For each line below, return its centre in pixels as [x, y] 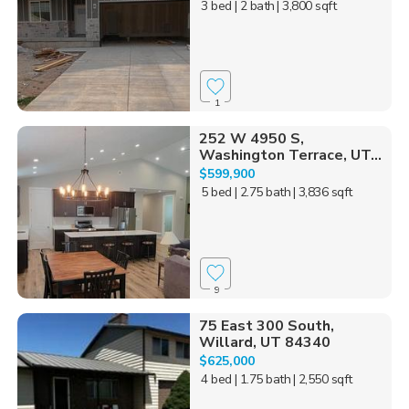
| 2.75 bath [262, 193]
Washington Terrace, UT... [290, 156]
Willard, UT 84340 [264, 342]
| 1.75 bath [262, 379]
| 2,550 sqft [322, 379]
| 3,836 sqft [322, 193]
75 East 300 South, [266, 325]
